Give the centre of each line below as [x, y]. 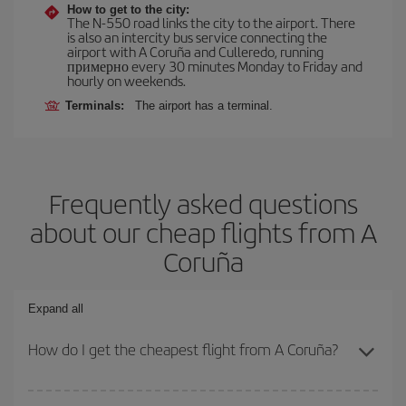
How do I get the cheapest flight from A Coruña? [183, 348]
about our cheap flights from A [203, 232]
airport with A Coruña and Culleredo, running [195, 51]
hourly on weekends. [126, 80]
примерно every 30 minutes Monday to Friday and [215, 65]
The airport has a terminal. [204, 105]
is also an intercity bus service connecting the [197, 36]
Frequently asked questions [203, 203]
